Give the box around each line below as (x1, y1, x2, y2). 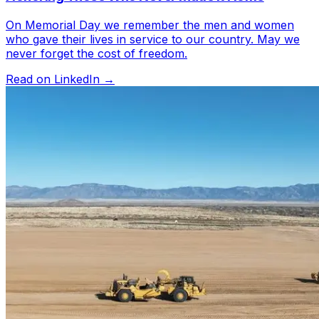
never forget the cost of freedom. (6, 46, 187, 61)
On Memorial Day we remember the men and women (6, 17, 294, 32)
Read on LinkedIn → (6, 71, 115, 86)
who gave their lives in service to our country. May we (6, 31, 300, 46)
